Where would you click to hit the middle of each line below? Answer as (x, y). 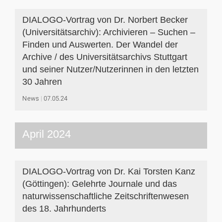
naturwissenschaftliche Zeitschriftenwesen (106, 196)
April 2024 (47, 134)
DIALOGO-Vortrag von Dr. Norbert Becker (105, 20)
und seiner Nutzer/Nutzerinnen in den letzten (111, 69)
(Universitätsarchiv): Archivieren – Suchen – (109, 32)
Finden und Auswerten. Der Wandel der (100, 45)
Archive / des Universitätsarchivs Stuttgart (105, 57)
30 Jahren (42, 82)
